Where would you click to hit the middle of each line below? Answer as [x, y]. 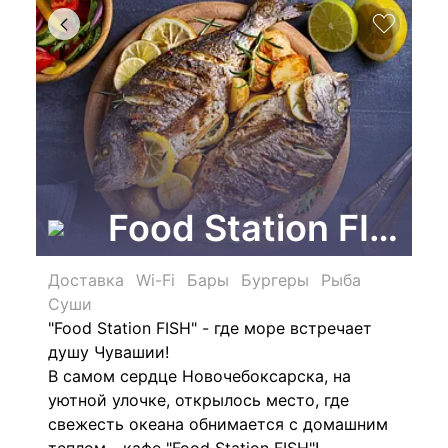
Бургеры [275, 280]
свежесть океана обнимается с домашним [218, 424]
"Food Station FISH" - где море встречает [210, 328]
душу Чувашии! [108, 352]
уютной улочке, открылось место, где [198, 400]
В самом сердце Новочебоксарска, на [199, 376]
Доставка [86, 280]
